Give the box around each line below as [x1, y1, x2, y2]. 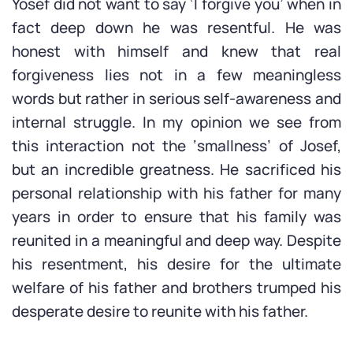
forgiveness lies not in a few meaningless [12, 65, 341, 85]
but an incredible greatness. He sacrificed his [12, 159, 341, 180]
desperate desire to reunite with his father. [12, 301, 308, 321]
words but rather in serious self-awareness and [12, 88, 341, 109]
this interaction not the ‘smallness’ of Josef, [12, 136, 341, 156]
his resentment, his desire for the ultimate [12, 254, 341, 274]
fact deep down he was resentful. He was [12, 17, 341, 38]
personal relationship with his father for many [12, 183, 341, 203]
